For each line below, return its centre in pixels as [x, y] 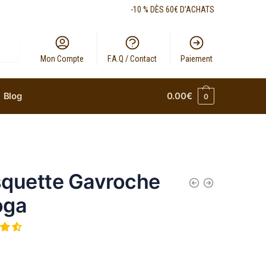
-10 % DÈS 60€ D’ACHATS [172, 9]
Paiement [197, 59]
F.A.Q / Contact [132, 59]
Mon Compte [62, 59]
